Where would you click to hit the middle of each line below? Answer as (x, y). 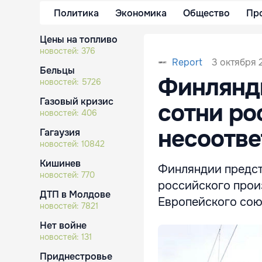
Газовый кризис (77, 101)
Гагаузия (60, 132)
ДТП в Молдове (75, 194)
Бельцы (57, 70)
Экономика (141, 13)
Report (187, 62)
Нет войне (63, 225)
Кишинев (60, 163)
